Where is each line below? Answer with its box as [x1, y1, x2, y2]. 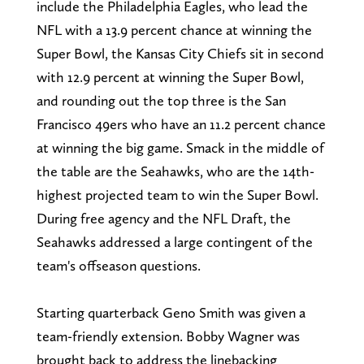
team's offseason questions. [36, 256, 204, 274]
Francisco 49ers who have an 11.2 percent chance [36, 115, 326, 132]
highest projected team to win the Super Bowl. [36, 185, 322, 203]
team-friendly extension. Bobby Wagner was [36, 327, 300, 344]
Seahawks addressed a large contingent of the [36, 232, 313, 250]
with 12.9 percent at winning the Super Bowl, [36, 67, 304, 85]
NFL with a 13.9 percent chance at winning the [36, 20, 312, 38]
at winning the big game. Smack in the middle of [36, 138, 324, 156]
